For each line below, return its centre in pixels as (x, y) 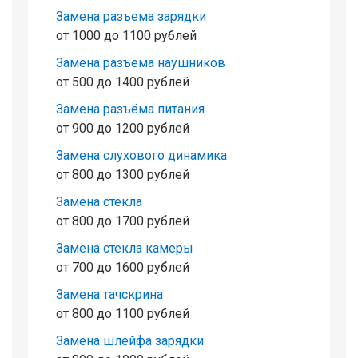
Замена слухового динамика (141, 155)
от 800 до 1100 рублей (123, 313)
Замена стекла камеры (125, 248)
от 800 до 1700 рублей (123, 221)
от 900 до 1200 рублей (123, 128)
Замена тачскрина (109, 294)
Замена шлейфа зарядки (130, 340)
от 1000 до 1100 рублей (126, 35)
